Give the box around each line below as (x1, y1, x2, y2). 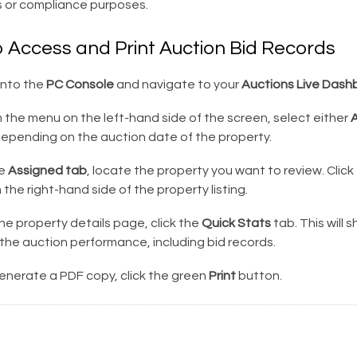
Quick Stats (201, 217, 271, 229)
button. (235, 269, 282, 282)
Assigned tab (7, 164, 87, 177)
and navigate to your (113, 78, 241, 91)
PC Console (45, 78, 114, 91)
